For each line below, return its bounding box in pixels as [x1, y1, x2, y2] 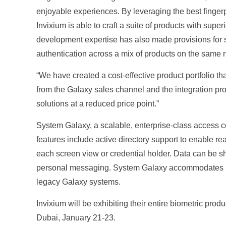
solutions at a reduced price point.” [36, 99, 159, 108]
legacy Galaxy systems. [36, 178, 121, 187]
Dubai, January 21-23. [36, 213, 116, 222]
